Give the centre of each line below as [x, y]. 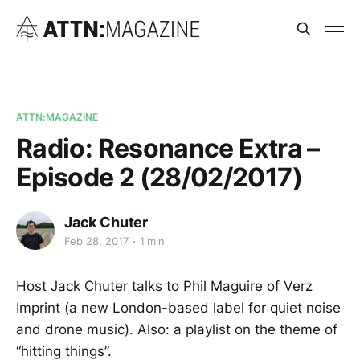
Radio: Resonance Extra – [168, 148]
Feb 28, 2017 [96, 241]
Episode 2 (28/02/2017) [159, 177]
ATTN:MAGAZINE [57, 117]
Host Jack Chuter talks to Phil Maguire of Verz [164, 286]
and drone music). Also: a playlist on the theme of [177, 329]
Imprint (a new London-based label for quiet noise [178, 307]
